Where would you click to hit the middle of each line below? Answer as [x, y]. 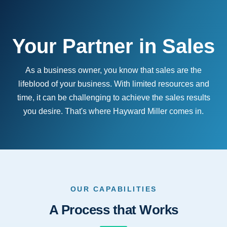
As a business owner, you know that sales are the [113, 70]
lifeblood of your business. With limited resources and [113, 84]
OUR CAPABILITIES [113, 189]
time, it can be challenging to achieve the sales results [113, 98]
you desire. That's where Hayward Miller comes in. [113, 111]
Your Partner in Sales [113, 46]
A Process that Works [113, 210]
